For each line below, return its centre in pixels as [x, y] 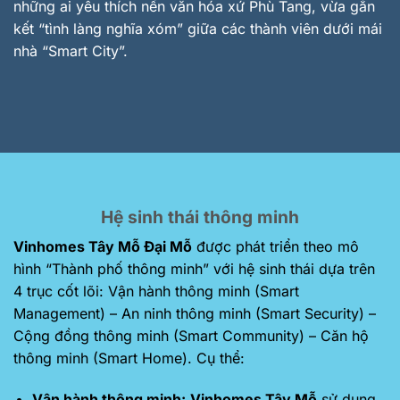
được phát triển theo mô [275, 247]
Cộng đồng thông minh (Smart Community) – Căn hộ [191, 336]
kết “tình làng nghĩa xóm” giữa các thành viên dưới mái [198, 28]
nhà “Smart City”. [71, 50]
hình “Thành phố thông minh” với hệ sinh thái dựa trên [194, 269]
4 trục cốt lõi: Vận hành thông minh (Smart [156, 292]
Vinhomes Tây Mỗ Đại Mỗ [103, 247]
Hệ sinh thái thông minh [200, 217]
